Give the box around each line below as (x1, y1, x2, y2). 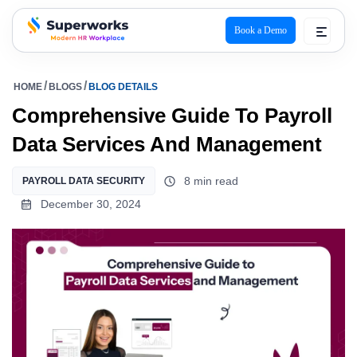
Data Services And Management (12, 132, 322, 156)
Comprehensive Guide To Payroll (12, 104, 332, 127)
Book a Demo (234, 25, 287, 36)
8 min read (184, 175, 238, 187)
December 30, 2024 (41, 198, 141, 210)
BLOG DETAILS (88, 81, 158, 92)
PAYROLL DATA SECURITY (22, 175, 145, 186)
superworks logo (24, 45, 117, 60)
